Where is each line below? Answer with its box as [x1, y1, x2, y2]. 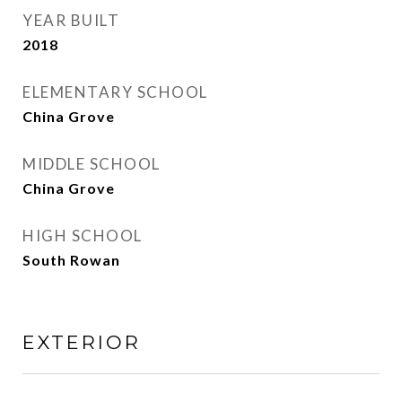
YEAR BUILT [22, 11, 119, 30]
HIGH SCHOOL [22, 226, 143, 245]
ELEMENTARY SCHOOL [22, 83, 208, 101]
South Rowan [22, 251, 120, 268]
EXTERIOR [22, 331, 141, 354]
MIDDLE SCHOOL [22, 154, 161, 173]
